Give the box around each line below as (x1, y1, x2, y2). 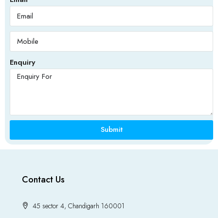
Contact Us (22, 173, 65, 186)
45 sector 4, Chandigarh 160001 (31, 200, 125, 211)
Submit (100, 124, 123, 135)
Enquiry (10, 56, 35, 68)
